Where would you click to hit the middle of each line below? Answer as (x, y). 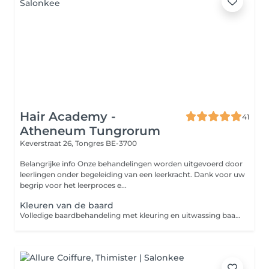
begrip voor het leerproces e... (73, 185)
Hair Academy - (68, 116)
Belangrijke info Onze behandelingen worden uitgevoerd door (49, 164)
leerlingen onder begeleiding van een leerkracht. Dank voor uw (132, 174)
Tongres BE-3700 (106, 143)
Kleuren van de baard (67, 205)
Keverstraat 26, (47, 143)
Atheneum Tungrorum (90, 131)
